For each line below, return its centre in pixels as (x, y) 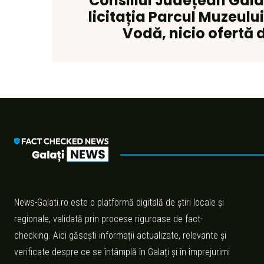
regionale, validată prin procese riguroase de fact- (108, 219)
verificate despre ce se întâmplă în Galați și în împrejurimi (122, 252)
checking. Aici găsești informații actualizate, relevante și (120, 235)
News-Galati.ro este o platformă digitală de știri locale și (119, 202)
